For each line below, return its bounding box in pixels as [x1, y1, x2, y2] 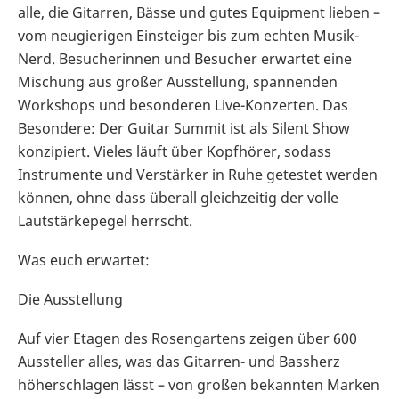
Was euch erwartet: [18, 250, 150, 271]
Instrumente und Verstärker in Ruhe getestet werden [18, 165, 378, 185]
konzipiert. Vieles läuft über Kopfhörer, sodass [18, 142, 331, 162]
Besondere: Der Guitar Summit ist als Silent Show [18, 118, 350, 139]
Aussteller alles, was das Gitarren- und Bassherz [18, 352, 340, 372]
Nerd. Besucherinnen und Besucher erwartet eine [18, 49, 352, 69]
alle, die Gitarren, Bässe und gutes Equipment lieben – [18, 3, 380, 23]
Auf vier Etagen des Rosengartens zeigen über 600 [18, 329, 357, 349]
